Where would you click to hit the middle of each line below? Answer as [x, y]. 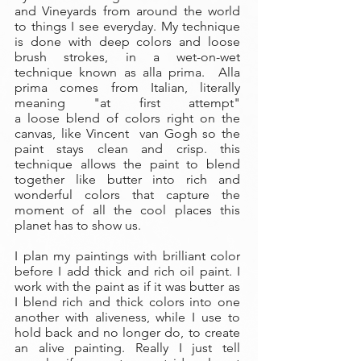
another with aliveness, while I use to [127, 317]
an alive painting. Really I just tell [127, 348]
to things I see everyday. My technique [127, 26]
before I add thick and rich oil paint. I [127, 271]
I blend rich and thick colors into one [127, 302]
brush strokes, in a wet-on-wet [127, 57]
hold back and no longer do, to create [127, 332]
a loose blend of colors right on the [127, 118]
